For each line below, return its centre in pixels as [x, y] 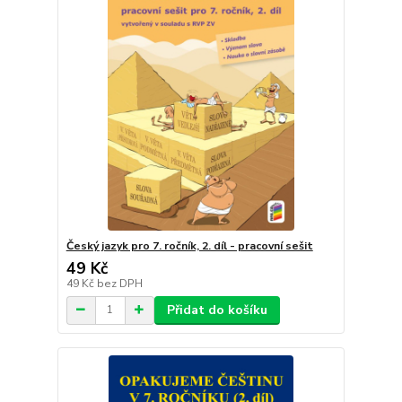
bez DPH [119, 283]
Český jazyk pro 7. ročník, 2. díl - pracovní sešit [189, 245]
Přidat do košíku [217, 310]
